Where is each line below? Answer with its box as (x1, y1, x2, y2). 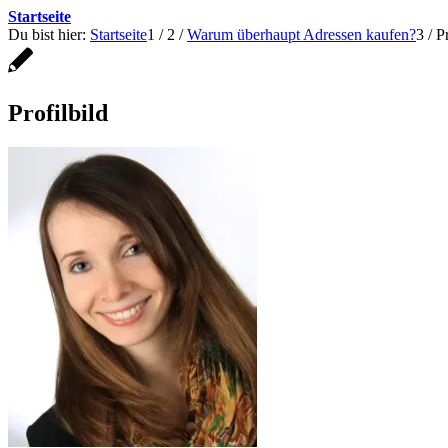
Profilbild (8, 99, 108, 126)
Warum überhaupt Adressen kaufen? (187, 26, 416, 43)
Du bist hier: (8, 26, 86, 43)
